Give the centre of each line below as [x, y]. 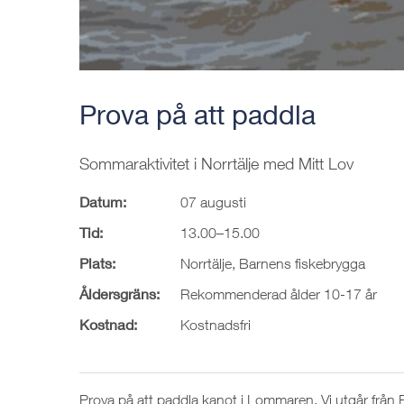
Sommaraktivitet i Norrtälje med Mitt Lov [216, 163]
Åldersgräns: [119, 293]
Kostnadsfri [216, 324]
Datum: [103, 201]
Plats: [97, 262]
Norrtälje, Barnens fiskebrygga [273, 263]
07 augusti [213, 202]
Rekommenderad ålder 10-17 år [279, 294]
